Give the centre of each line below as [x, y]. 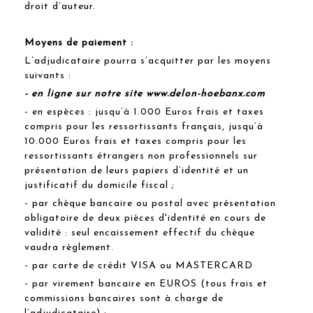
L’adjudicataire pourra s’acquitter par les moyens [148, 61]
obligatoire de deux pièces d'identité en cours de [145, 218]
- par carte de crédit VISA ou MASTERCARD [139, 265]
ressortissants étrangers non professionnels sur [141, 156]
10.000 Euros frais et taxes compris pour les [136, 141]
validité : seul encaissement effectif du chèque [140, 233]
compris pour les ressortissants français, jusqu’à [144, 126]
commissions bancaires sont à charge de [124, 298]
